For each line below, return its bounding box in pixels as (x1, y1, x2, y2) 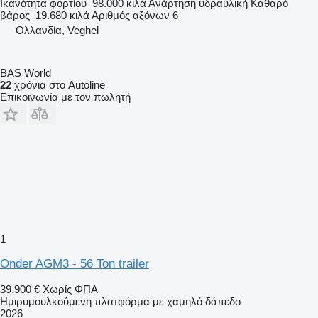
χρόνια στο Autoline (11, 78, 105, 91)
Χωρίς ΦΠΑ (43, 283, 98, 295)
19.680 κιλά (35, 9, 89, 21)
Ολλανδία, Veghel (16, 23, 99, 36)
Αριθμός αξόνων (92, 9, 170, 21)
